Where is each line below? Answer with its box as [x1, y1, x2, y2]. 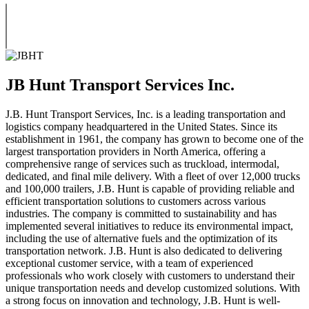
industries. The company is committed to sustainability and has [6, 207, 277, 219]
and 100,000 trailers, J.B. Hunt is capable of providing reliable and [6, 182, 295, 195]
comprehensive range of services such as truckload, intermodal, [6, 157, 279, 170]
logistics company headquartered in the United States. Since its [6, 120, 277, 132]
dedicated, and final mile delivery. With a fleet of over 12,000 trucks [6, 170, 300, 182]
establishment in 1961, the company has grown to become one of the [6, 132, 303, 145]
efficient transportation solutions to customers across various [6, 195, 266, 207]
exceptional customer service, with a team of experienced [6, 257, 253, 269]
